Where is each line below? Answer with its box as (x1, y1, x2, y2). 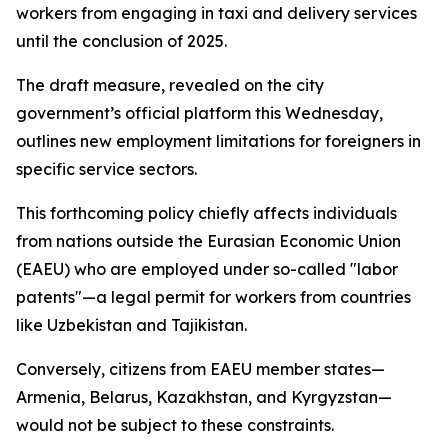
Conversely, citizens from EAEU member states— (16, 359, 385, 379)
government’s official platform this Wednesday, (16, 103, 383, 123)
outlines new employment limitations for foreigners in (16, 131, 421, 151)
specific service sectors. (16, 159, 197, 179)
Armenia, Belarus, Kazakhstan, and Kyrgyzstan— (16, 387, 392, 407)
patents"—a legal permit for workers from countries (16, 287, 411, 307)
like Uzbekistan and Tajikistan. (16, 315, 247, 335)
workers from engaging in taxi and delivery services (16, 3, 417, 23)
